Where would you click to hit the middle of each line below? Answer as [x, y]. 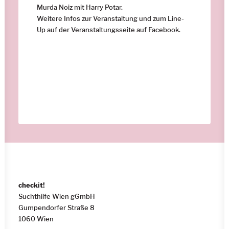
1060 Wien [36, 219]
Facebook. [164, 29]
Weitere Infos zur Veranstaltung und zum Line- [110, 18]
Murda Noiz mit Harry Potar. [80, 7]
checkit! [32, 185]
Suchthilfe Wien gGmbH [57, 196]
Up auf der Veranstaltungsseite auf [93, 29]
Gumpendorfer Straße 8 [56, 208]
